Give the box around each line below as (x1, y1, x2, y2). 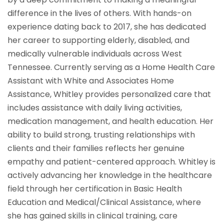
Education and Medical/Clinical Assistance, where (7, 196, 201, 208)
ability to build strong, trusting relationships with (7, 129, 195, 141)
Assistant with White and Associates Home (7, 75, 174, 87)
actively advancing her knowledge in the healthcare (7, 169, 212, 181)
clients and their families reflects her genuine (7, 142, 184, 154)
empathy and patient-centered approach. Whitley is (7, 156, 215, 168)
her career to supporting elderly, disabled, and (7, 34, 189, 46)
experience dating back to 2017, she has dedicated (7, 21, 206, 33)
